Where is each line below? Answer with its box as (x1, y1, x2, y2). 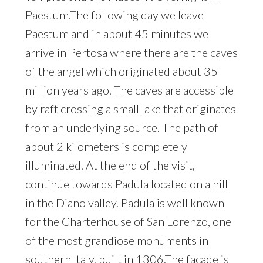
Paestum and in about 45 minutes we (25, 26, 208, 41)
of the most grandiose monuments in (25, 232, 208, 247)
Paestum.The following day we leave (25, 7, 204, 22)
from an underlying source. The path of (25, 120, 218, 134)
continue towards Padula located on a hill (25, 176, 228, 191)
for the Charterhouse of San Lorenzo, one (25, 214, 231, 228)
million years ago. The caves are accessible (25, 82, 234, 97)
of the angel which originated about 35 (25, 63, 218, 78)
